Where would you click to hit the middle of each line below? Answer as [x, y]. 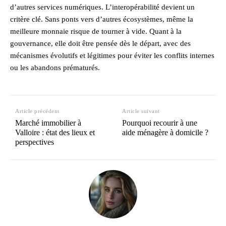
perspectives [35, 142]
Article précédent [37, 111]
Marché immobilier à [48, 123]
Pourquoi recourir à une [160, 123]
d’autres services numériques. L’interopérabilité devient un [102, 7]
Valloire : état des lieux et [55, 132]
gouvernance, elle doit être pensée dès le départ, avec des [100, 43]
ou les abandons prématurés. [55, 67]
